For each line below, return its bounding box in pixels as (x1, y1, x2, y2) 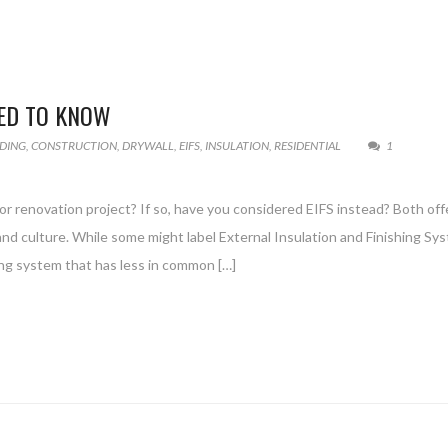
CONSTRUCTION (31, 138, 117, 153)
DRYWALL (122, 138, 174, 153)
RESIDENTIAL (274, 138, 341, 153)
